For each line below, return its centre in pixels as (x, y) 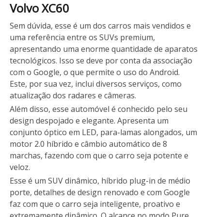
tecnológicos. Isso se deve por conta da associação (101, 60)
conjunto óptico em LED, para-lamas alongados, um (103, 132)
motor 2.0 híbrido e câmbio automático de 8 (88, 144)
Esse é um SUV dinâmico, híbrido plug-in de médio (100, 180)
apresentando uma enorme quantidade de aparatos (104, 49)
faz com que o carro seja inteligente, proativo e (95, 204)
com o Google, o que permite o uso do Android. (95, 72)
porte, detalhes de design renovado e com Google (100, 192)
